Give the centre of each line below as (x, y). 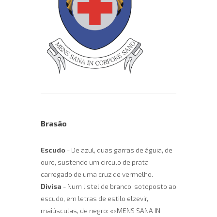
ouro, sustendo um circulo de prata (95, 162)
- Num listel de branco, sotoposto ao (119, 186)
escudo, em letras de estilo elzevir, (94, 199)
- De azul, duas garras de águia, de (119, 150)
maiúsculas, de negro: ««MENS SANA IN (101, 211)
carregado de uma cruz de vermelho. (97, 174)
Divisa (51, 186)
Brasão (54, 124)
